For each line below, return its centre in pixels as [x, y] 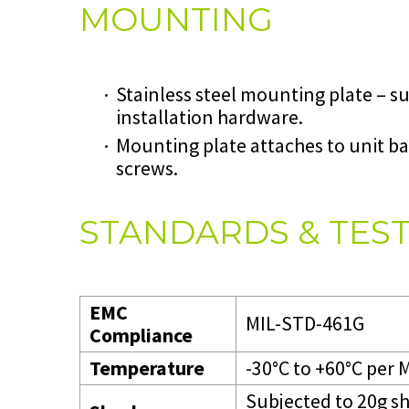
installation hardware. [210, 117]
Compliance [141, 335]
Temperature [147, 367]
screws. [147, 168]
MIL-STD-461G [305, 323]
